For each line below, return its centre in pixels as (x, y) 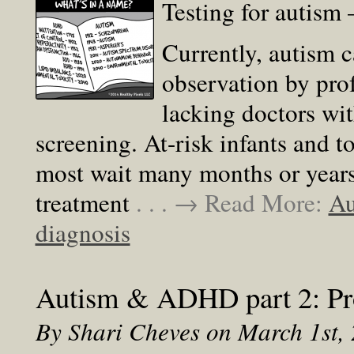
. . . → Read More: (232, 202)
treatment (85, 202)
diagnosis (83, 232)
